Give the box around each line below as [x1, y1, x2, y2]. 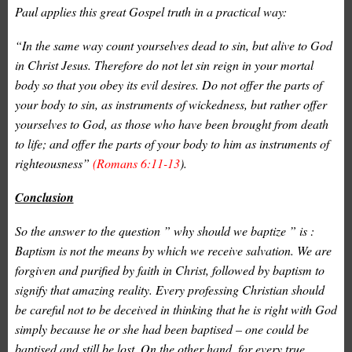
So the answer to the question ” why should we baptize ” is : [14, 222, 314, 240]
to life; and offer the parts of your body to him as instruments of [14, 135, 329, 152]
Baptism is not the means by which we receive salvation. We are [14, 242, 332, 259]
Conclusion [14, 189, 74, 207]
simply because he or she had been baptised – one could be [14, 321, 309, 338]
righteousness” [14, 155, 93, 172]
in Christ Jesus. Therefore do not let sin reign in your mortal [14, 57, 313, 74]
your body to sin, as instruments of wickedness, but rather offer [14, 96, 327, 113]
